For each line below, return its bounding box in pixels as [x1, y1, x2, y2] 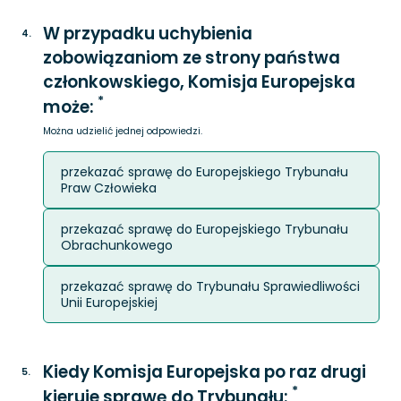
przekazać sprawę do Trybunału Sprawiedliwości [61, 277, 360, 295]
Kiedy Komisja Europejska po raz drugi [43, 360, 366, 384]
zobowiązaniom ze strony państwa [43, 46, 340, 70]
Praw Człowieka [61, 179, 157, 197]
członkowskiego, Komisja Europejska [43, 70, 355, 94]
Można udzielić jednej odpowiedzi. [43, 124, 202, 138]
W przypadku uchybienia [43, 21, 252, 46]
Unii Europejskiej [61, 294, 158, 311]
